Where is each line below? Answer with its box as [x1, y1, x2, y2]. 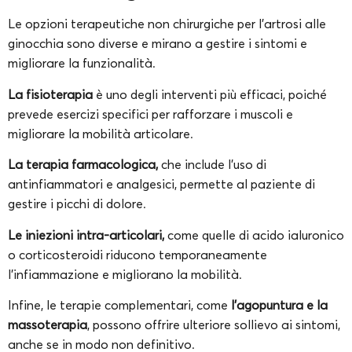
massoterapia [8, 317, 87, 333]
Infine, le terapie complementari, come [8, 297, 231, 313]
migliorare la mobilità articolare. [8, 125, 196, 141]
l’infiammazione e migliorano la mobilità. [8, 266, 245, 282]
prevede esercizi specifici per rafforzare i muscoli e [8, 105, 293, 122]
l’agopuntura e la [231, 297, 328, 313]
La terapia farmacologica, [8, 156, 161, 173]
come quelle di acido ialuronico [167, 226, 344, 243]
